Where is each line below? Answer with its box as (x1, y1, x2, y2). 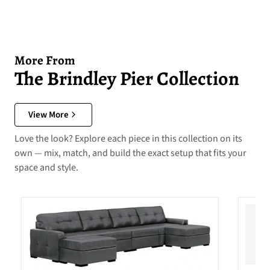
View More (28, 108, 69, 121)
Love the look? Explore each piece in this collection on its (14, 131, 242, 145)
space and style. (14, 160, 78, 174)
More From (14, 51, 75, 69)
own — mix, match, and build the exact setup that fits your (14, 146, 246, 160)
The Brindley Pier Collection (14, 64, 239, 92)
